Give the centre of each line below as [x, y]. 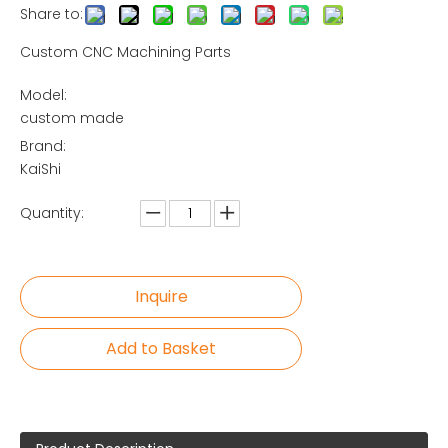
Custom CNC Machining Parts [125, 52]
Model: [43, 95]
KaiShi [40, 169]
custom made [72, 118]
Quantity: [52, 213]
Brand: [43, 146]
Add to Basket [161, 348]
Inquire [161, 296]
